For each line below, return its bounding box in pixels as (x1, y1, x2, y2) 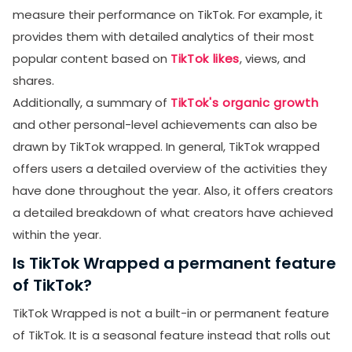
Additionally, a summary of (13, 93, 170, 111)
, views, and (239, 49, 306, 67)
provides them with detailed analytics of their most (13, 27, 314, 45)
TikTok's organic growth (170, 93, 319, 111)
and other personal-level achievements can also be (13, 115, 317, 133)
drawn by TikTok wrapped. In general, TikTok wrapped (13, 137, 320, 155)
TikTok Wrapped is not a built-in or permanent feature (13, 304, 329, 321)
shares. (13, 71, 54, 89)
